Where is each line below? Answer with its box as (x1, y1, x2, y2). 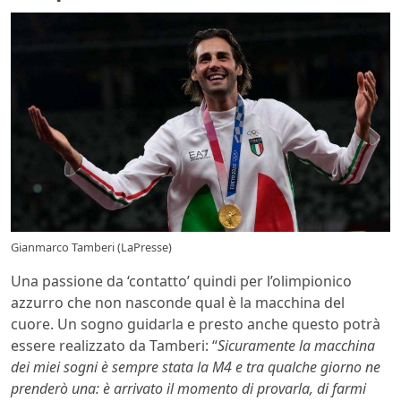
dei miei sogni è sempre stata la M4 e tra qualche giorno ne (11, 357, 380, 378)
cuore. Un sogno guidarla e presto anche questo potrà (11, 314, 380, 335)
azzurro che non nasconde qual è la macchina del (11, 293, 345, 313)
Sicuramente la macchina (218, 336, 375, 356)
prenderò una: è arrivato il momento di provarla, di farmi (11, 379, 366, 399)
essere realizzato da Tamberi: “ (11, 336, 218, 356)
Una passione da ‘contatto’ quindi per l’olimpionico (11, 271, 352, 292)
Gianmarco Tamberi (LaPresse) (11, 239, 172, 256)
